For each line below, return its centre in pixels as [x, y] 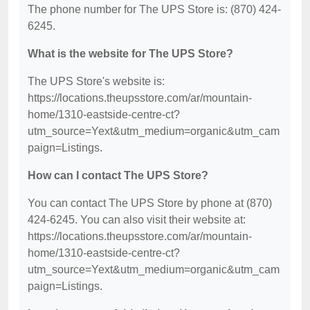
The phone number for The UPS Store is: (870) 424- [154, 10]
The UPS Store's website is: [96, 82]
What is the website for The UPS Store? [130, 54]
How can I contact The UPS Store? [118, 176]
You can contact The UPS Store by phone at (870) [150, 203]
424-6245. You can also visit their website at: [137, 220]
